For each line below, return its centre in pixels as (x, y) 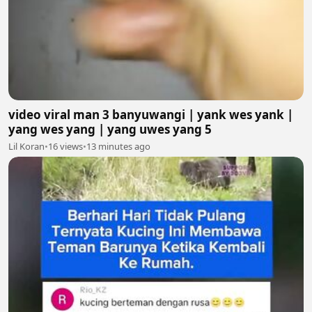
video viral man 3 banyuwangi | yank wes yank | (151, 114)
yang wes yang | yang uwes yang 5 (110, 129)
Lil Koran (26, 146)
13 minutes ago (118, 146)
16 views (65, 146)
